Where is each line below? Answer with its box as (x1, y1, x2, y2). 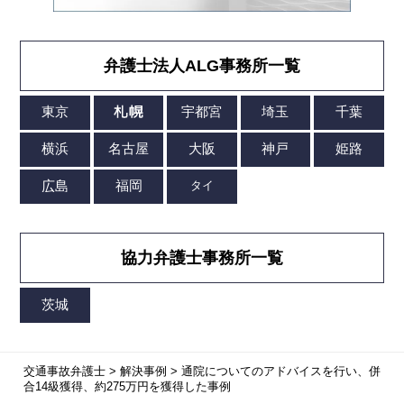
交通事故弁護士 (23, 364, 106, 379)
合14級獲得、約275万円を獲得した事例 (23, 380, 231, 394)
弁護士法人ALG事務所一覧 (104, 56, 300, 75)
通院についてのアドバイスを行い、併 (180, 364, 381, 379)
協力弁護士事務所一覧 (121, 249, 283, 268)
